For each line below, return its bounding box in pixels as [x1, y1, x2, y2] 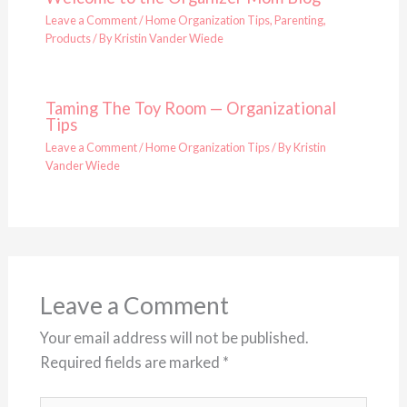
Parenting [273, 12, 323, 27]
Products [45, 30, 91, 45]
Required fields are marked [39, 353, 223, 372]
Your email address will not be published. [39, 329, 308, 347]
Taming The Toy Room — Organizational [45, 97, 336, 118]
